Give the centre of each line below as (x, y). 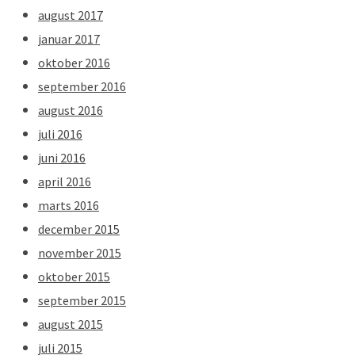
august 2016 (71, 110)
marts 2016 (69, 205)
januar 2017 (69, 38)
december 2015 (79, 229)
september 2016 (82, 86)
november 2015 (80, 252)
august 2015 (71, 324)
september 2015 (82, 300)
